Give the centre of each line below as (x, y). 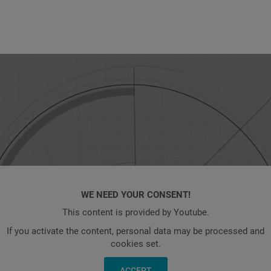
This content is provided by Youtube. (135, 212)
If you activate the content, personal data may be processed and (135, 231)
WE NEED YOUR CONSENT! (135, 195)
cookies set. (135, 244)
